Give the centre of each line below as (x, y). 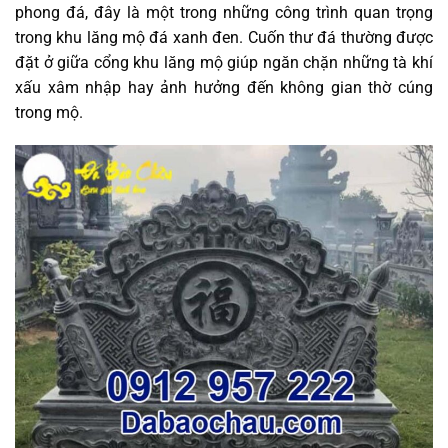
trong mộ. (49, 112)
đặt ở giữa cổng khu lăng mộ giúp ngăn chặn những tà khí (224, 62)
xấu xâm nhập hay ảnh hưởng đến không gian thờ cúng (224, 87)
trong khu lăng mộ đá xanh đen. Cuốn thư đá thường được (224, 37)
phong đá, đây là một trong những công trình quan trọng (224, 12)
